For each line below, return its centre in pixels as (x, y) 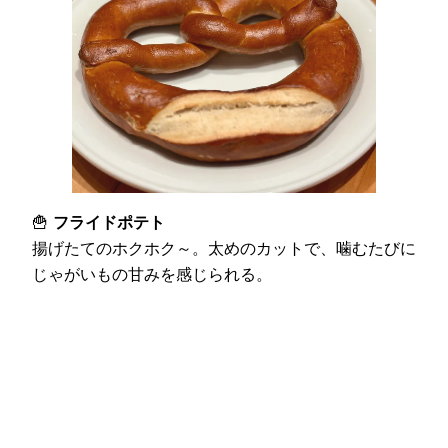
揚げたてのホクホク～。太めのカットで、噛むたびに (224, 248)
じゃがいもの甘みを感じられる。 (152, 274)
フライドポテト (109, 222)
